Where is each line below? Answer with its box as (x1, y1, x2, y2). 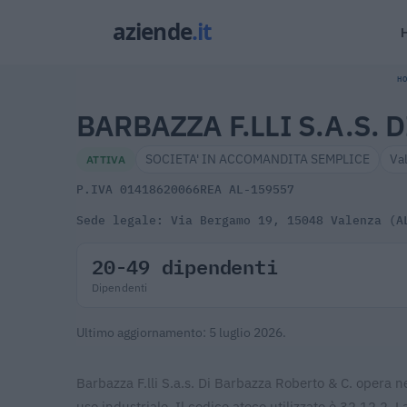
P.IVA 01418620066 (76, 181, 200, 197)
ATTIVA (86, 151, 126, 166)
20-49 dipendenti (92, 249, 278, 283)
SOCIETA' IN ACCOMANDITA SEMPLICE (145, 150, 371, 167)
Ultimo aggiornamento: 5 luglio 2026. (76, 323, 286, 341)
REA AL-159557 (200, 181, 294, 197)
